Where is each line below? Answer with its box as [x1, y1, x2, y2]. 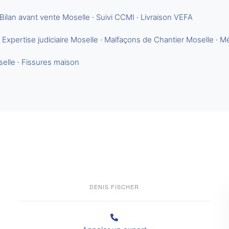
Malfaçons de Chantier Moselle [104, 35, 214, 44]
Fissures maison [21, 57, 79, 67]
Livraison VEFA [141, 12, 193, 22]
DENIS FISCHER [89, 182, 140, 191]
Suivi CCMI [96, 12, 134, 22]
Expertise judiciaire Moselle [2, 35, 98, 44]
